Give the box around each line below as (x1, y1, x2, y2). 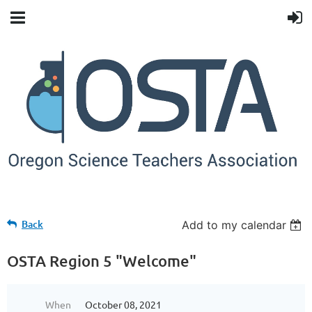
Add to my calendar (182, 217, 287, 232)
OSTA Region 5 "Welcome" (7, 251, 196, 270)
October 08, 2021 (85, 297, 162, 311)
